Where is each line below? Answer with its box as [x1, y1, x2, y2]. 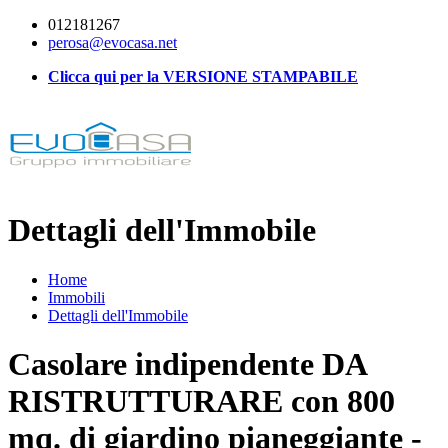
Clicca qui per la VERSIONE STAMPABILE [48, 68, 358, 85]
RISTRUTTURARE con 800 [8, 383, 395, 420]
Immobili [48, 288, 105, 306]
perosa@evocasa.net [48, 34, 177, 51]
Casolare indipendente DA [8, 346, 366, 383]
